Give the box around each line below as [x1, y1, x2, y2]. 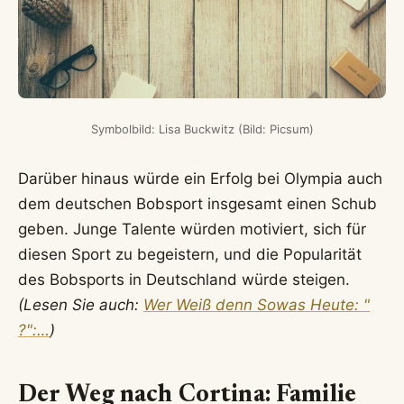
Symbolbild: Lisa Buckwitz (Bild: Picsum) [90, 122, 314, 137]
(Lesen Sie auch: [18, 296, 143, 315]
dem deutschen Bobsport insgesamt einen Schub [18, 195, 377, 214]
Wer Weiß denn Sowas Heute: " [143, 296, 370, 315]
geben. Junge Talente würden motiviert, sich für [18, 220, 366, 239]
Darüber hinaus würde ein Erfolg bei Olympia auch [18, 170, 382, 188]
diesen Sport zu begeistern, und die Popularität [18, 245, 362, 264]
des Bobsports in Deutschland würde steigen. [18, 271, 350, 289]
